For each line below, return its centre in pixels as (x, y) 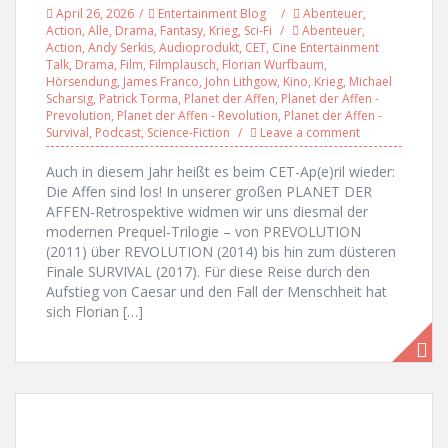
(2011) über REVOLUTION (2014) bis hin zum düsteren (221, 251)
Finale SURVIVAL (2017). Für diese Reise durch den (208, 271)
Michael (370, 81)
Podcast (118, 132)
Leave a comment (310, 132)
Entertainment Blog (212, 13)
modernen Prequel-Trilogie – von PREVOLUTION (203, 231)
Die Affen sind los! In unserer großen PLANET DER (209, 191)
